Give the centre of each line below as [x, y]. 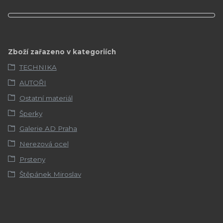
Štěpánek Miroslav [50, 174]
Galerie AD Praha [48, 129]
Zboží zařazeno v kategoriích [62, 52]
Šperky [31, 113]
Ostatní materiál [46, 98]
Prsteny [32, 159]
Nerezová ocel [44, 144]
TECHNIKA [38, 67]
